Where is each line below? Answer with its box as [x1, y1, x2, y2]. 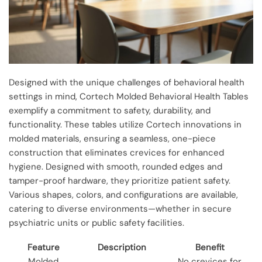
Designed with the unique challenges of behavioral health [9, 76, 244, 88]
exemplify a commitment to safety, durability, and [9, 104, 211, 116]
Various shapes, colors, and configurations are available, [9, 188, 238, 201]
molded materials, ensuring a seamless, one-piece [9, 132, 216, 144]
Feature [27, 241, 60, 253]
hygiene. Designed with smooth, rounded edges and [9, 160, 222, 173]
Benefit [195, 241, 225, 253]
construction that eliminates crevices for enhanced [9, 146, 224, 158]
